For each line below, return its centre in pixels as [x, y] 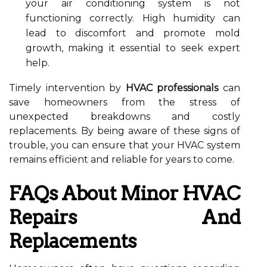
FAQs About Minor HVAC [125, 193]
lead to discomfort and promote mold [133, 33]
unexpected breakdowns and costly [125, 117]
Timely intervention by [67, 88]
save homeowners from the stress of [125, 102]
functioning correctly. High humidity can [133, 18]
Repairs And [125, 217]
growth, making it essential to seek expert [133, 48]
